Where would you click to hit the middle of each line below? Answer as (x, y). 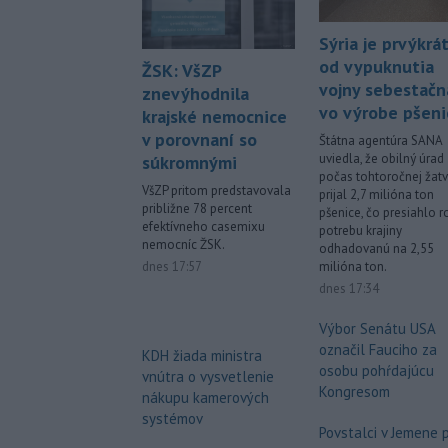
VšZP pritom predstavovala (216, 190)
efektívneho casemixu (203, 226)
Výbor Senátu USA (377, 329)
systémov (172, 418)
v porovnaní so (199, 139)
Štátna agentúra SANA (380, 141)
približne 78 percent (197, 208)
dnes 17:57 (172, 266)
